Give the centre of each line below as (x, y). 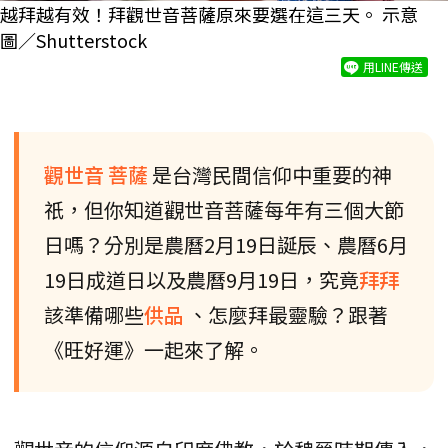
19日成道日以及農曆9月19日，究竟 (201, 279)
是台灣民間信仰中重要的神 (272, 174)
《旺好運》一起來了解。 (154, 349)
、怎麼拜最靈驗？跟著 (288, 314)
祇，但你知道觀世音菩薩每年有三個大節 (224, 209)
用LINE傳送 (393, 66)
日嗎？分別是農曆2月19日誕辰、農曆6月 (226, 244)
